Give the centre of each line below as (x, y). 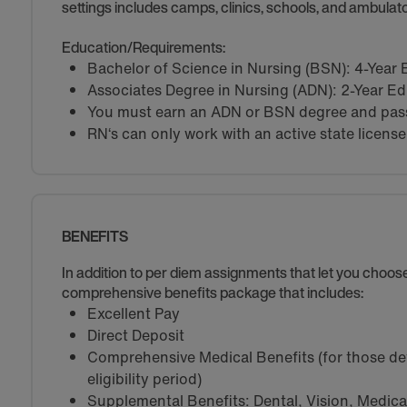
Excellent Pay (133, 313)
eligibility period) (144, 379)
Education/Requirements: (143, 47)
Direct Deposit (135, 335)
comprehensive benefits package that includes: (212, 293)
